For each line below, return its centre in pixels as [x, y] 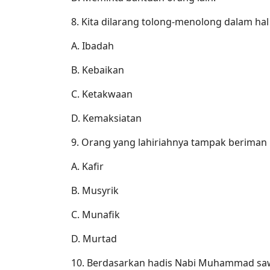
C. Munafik [96, 214]
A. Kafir [87, 166]
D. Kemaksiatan [106, 118]
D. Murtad [94, 238]
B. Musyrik [95, 190]
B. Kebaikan [98, 70]
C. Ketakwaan [102, 94]
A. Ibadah [93, 46]
